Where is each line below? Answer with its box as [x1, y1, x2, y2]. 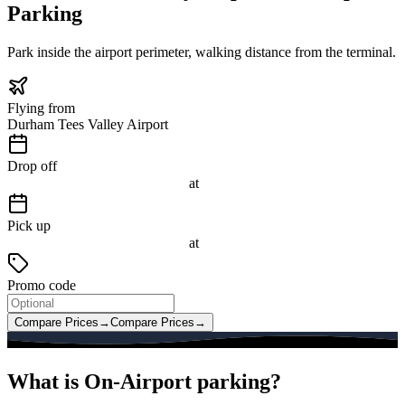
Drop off [7, 157, 57, 174]
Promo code [7, 277, 76, 293]
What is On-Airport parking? [7, 369, 281, 393]
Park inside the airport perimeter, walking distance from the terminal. [7, 43, 396, 60]
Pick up [7, 217, 51, 233]
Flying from [7, 99, 75, 116]
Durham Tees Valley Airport [7, 116, 168, 132]
